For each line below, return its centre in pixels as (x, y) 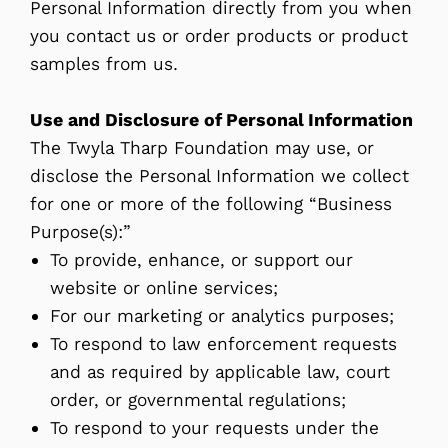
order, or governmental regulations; (198, 399)
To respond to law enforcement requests (223, 343)
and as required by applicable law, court (220, 371)
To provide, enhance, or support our (201, 259)
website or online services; (164, 287)
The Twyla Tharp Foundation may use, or (202, 147)
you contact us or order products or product (219, 35)
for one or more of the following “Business (211, 203)
